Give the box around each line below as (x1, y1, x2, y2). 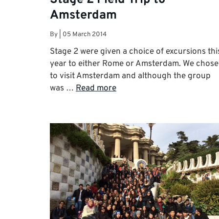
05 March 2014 (63, 30, 107, 39)
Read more (76, 83, 116, 94)
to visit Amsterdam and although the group (50, 71, 211, 82)
